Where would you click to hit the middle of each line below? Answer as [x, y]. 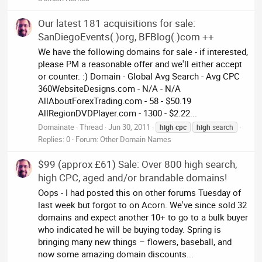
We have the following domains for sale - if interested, [143, 52]
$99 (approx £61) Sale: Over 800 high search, [138, 164]
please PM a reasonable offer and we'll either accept [140, 64]
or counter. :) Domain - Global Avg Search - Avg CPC [139, 76]
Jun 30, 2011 [130, 127]
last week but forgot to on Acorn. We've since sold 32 [143, 204]
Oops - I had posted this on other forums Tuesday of [140, 192]
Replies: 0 [54, 139]
